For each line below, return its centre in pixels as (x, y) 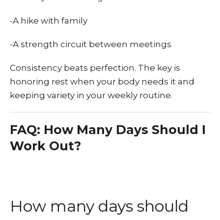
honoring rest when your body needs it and (102, 82)
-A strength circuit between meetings (91, 44)
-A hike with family (49, 21)
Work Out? (45, 146)
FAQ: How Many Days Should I (108, 130)
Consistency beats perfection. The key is (95, 68)
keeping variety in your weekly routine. (91, 95)
